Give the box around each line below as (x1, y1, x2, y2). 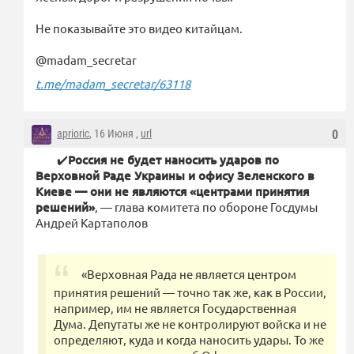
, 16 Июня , (89, 126, 141, 140)
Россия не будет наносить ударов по (68, 151, 279, 168)
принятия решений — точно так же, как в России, (54, 284, 326, 299)
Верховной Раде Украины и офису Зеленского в (36, 167, 314, 183)
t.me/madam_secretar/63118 (36, 75, 190, 91)
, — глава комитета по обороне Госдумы (95, 198, 318, 214)
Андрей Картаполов (36, 214, 148, 230)
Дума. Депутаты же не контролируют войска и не (54, 315, 326, 331)
